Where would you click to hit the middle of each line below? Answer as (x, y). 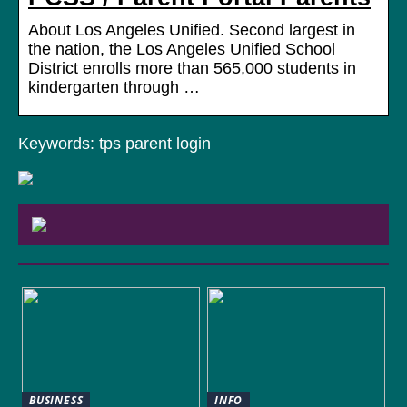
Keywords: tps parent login (114, 144)
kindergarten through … (114, 88)
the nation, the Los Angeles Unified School (182, 50)
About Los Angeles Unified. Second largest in (192, 30)
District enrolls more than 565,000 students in (192, 69)
